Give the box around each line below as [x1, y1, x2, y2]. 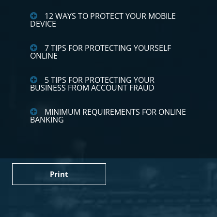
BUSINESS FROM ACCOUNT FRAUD [30, 82, 155, 93]
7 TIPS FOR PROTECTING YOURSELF [45, 43, 171, 54]
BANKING [30, 114, 64, 125]
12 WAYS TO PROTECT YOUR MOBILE [45, 11, 176, 22]
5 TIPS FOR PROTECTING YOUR [45, 75, 155, 86]
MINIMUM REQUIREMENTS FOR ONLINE [45, 107, 186, 118]
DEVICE [30, 18, 56, 30]
